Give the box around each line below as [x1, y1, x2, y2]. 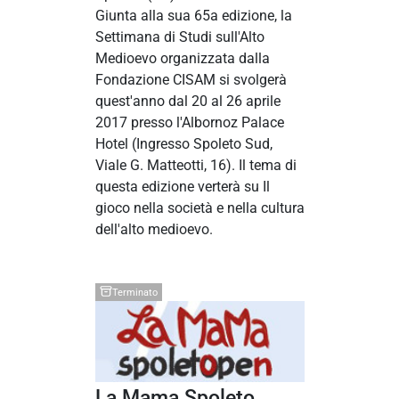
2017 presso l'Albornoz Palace [94, 114, 284, 132]
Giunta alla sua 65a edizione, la [94, 7, 292, 25]
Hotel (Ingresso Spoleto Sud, [94, 135, 273, 153]
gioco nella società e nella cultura [94, 199, 305, 217]
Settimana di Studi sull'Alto [94, 28, 265, 46]
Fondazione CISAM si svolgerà [94, 71, 287, 89]
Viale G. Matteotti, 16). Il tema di [94, 157, 297, 175]
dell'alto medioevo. [94, 221, 213, 239]
